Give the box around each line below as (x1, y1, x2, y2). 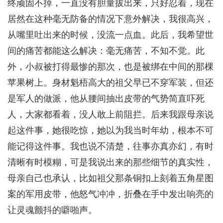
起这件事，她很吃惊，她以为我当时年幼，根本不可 (7, 125, 214, 136)
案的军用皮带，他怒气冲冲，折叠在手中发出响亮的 (7, 189, 214, 200)
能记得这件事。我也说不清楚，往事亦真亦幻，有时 (7, 141, 214, 152)
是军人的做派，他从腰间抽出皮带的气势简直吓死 (7, 94, 205, 104)
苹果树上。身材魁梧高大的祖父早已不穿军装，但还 (7, 78, 214, 88)
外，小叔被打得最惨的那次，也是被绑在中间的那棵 (7, 62, 214, 72)
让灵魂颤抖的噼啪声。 (7, 205, 97, 216)
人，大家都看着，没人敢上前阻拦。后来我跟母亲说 (7, 110, 214, 120)
